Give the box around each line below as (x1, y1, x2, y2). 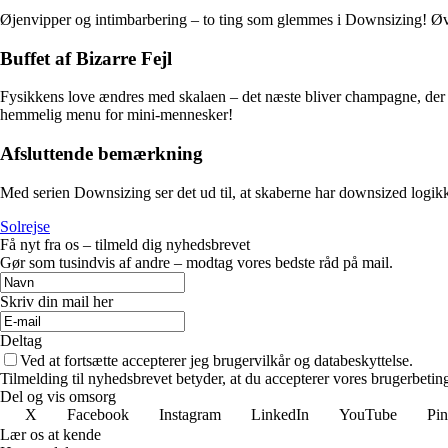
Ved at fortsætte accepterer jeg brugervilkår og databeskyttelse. (20, 351, 413, 369)
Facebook (67, 405, 129, 423)
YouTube (339, 405, 397, 423)
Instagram (159, 405, 221, 423)
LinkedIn (251, 405, 309, 423)
